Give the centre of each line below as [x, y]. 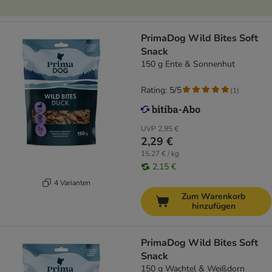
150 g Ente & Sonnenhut [188, 64]
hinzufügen [213, 206]
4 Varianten [72, 182]
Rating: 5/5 [161, 90]
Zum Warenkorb [213, 197]
